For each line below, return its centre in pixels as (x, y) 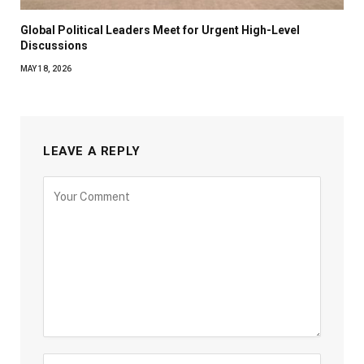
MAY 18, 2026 (46, 69)
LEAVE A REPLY (92, 152)
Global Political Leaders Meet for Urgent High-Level (160, 30)
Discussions (54, 46)
